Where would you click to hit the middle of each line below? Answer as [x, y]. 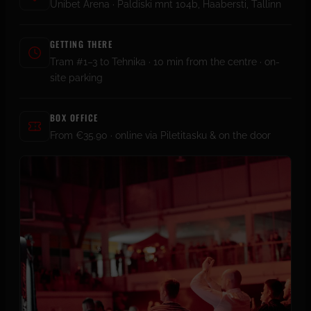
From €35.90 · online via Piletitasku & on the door [160, 135]
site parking [76, 77]
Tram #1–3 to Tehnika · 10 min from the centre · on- [165, 61]
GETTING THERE [82, 44]
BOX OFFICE [74, 117]
